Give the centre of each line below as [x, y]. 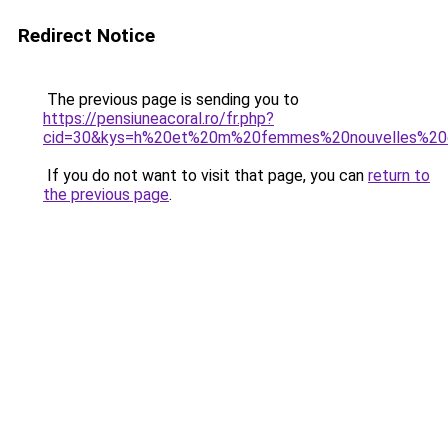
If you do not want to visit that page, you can [205, 175]
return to [399, 175]
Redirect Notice [86, 35]
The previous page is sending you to [171, 99]
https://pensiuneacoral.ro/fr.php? [158, 118]
